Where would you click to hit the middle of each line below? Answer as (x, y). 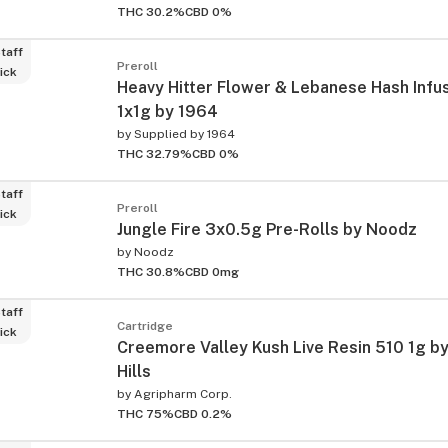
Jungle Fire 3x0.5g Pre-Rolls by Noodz (267, 229)
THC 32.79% (154, 153)
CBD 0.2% (203, 413)
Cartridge (145, 325)
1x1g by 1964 (167, 111)
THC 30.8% (151, 271)
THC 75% (145, 413)
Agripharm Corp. (183, 393)
